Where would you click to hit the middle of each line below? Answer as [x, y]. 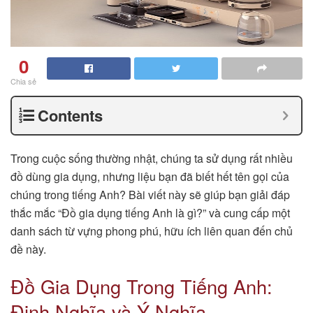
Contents [70, 115]
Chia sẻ [23, 81]
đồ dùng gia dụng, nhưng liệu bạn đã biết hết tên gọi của [150, 176]
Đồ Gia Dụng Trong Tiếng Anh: [141, 286]
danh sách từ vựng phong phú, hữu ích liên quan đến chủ [152, 231]
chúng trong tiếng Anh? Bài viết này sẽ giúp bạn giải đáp [150, 194]
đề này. [28, 249]
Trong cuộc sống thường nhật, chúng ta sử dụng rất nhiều [152, 158]
